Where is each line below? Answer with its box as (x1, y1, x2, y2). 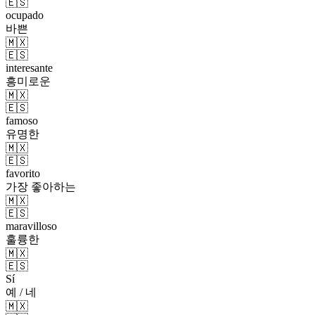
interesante (6, 61, 53, 74)
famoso (6, 114, 38, 127)
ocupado (6, 8, 44, 21)
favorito (6, 167, 40, 179)
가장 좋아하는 (6, 180, 76, 193)
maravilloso (6, 219, 57, 232)
